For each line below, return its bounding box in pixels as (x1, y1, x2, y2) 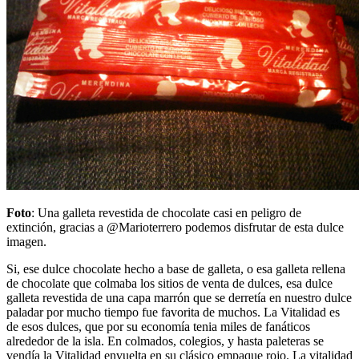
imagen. (6, 234, 46, 248)
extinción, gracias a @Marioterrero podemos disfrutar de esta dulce (6, 220, 344, 234)
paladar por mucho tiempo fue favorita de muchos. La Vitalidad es (6, 305, 340, 319)
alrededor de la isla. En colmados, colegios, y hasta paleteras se (6, 333, 324, 348)
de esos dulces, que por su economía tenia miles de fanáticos (6, 319, 310, 333)
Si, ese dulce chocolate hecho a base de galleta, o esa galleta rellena (6, 261, 345, 276)
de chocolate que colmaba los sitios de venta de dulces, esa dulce (6, 276, 333, 290)
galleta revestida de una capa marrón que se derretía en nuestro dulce (6, 290, 352, 305)
